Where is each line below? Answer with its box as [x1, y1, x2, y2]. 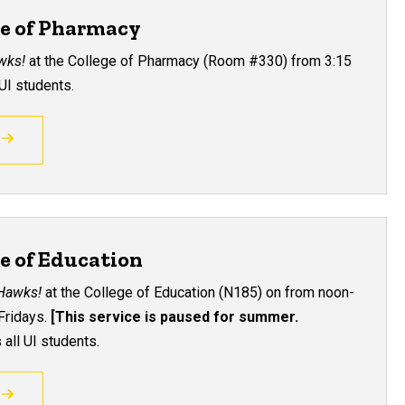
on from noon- [266, 283, 355, 301]
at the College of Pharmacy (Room [25, 52, 246, 70]
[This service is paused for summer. [51, 307, 299, 325]
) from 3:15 [283, 52, 353, 70]
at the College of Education [42, 283, 220, 301]
